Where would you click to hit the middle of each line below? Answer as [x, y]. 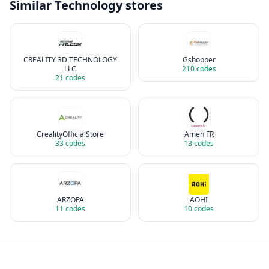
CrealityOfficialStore [70, 134]
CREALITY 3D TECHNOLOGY [70, 60]
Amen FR [199, 134]
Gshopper [199, 60]
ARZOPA [70, 200]
